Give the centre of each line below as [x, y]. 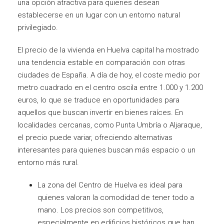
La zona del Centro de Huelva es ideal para [110, 185]
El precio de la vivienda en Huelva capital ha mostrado [108, 50]
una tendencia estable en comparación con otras [101, 62]
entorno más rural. [48, 162]
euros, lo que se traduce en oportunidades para [98, 100]
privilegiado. [38, 27]
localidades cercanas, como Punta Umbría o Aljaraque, [110, 125]
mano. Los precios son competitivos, [100, 210]
